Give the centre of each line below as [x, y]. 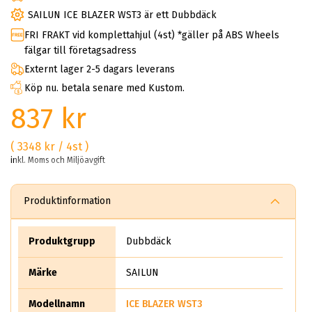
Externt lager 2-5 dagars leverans [100, 70]
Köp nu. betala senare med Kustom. [104, 88]
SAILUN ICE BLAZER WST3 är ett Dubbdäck [122, 15]
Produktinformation [67, 201]
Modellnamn [57, 304]
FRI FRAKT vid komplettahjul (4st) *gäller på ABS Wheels [152, 36]
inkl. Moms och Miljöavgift [58, 161]
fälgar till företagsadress [80, 51]
